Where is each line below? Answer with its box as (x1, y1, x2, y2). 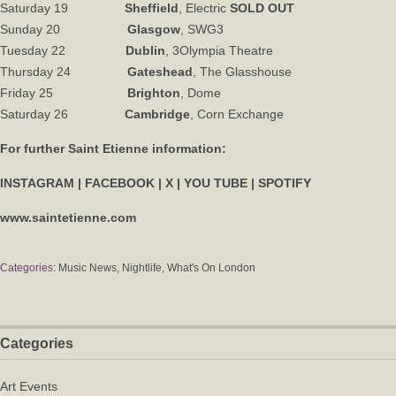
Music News (58, 262, 117, 274)
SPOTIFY (258, 176, 311, 190)
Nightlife (122, 262, 162, 274)
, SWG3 (180, 22, 224, 36)
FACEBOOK (85, 176, 155, 190)
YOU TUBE (184, 176, 247, 190)
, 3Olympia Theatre (165, 43, 273, 57)
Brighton (127, 86, 180, 100)
